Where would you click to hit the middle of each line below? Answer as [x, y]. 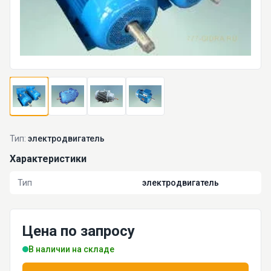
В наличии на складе [71, 249]
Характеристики [48, 159]
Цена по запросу [79, 231]
